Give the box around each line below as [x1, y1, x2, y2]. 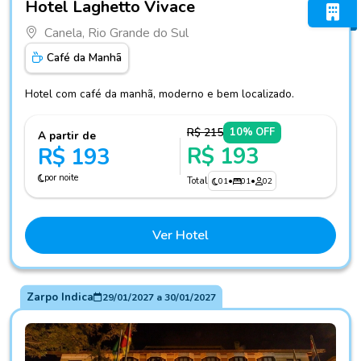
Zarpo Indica [26, 288, 93, 305]
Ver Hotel [152, 226, 209, 245]
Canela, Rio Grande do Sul [44, 24, 189, 43]
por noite [44, 172, 78, 185]
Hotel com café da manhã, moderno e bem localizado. [25, 86, 294, 102]
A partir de [38, 128, 96, 144]
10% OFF [230, 125, 275, 140]
